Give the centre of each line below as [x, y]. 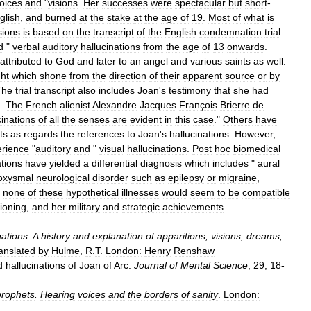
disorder [110, 178]
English [180, 32]
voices [92, 294]
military [84, 207]
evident [146, 119]
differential [115, 163]
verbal [26, 47]
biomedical [257, 149]
